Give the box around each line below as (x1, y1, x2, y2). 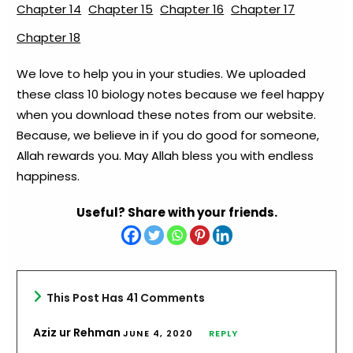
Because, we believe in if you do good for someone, (17, 126, 320, 143)
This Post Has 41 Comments (46, 289, 206, 306)
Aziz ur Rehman (33, 324, 124, 340)
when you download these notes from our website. (17, 106, 317, 123)
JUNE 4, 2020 (123, 326, 194, 340)
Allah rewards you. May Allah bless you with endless (17, 147, 314, 164)
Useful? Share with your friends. (76, 203, 277, 221)
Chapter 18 (17, 28, 81, 46)
